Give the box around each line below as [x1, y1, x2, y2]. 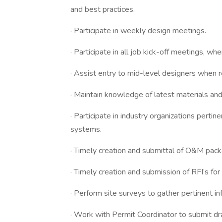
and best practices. [70, 4, 135, 15]
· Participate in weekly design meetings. [70, 25, 206, 36]
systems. [70, 124, 102, 135]
